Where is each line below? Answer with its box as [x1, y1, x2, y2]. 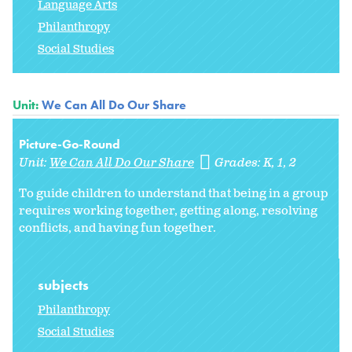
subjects [38, 276, 92, 295]
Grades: [214, 154, 264, 171]
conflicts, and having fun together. [19, 219, 216, 236]
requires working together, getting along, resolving [19, 202, 317, 219]
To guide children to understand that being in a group [19, 185, 328, 202]
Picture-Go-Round [19, 135, 120, 152]
